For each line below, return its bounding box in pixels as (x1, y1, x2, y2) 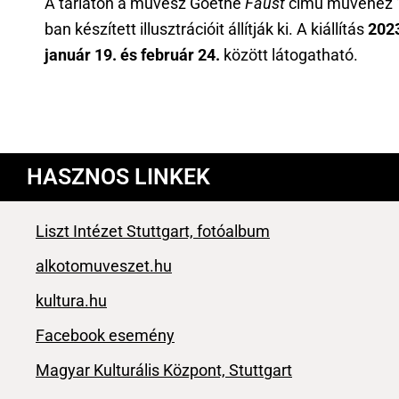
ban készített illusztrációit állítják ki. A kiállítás (45, 20, 368, 38)
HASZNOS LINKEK (27, 164, 210, 190)
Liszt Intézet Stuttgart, (36, 223, 193, 240)
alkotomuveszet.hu (36, 257, 172, 275)
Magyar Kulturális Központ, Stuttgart (36, 362, 292, 379)
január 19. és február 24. (45, 46, 220, 64)
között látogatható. (220, 46, 358, 64)
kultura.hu (36, 292, 107, 310)
